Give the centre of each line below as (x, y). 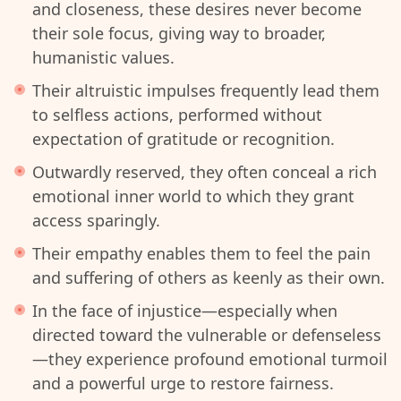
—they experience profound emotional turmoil (210, 359)
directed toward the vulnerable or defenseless (207, 335)
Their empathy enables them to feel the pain (201, 253)
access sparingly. (96, 220)
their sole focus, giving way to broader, (179, 33)
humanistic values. (103, 57)
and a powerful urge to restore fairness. (183, 383)
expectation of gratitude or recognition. (183, 139)
